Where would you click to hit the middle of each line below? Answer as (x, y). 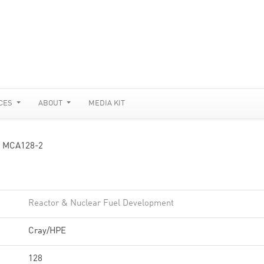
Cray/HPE (47, 231)
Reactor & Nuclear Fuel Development (101, 204)
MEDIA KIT (107, 103)
